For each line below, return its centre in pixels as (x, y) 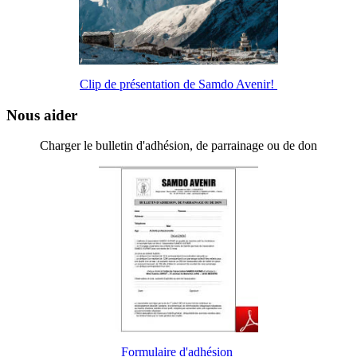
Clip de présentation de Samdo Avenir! (178, 84)
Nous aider (42, 115)
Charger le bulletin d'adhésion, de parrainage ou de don (178, 146)
